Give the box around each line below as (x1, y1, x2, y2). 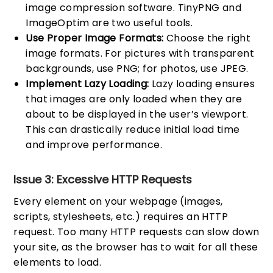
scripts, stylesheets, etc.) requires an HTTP (13, 209, 229, 224)
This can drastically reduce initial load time (26, 122, 240, 137)
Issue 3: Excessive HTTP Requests (13, 171, 193, 187)
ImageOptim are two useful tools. (26, 16, 193, 30)
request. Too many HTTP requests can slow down (13, 224, 260, 239)
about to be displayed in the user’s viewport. (26, 107, 249, 122)
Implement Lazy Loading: (26, 77, 149, 91)
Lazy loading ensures (149, 77, 255, 91)
